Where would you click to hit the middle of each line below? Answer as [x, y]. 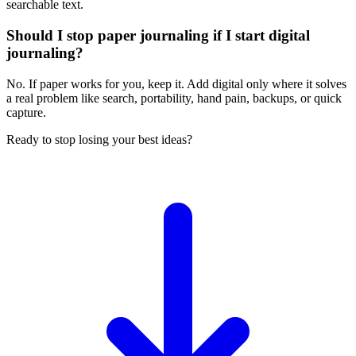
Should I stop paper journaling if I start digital [158, 35]
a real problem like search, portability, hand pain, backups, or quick [174, 98]
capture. [26, 112]
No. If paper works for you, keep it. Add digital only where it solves [176, 83]
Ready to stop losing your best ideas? [99, 139]
